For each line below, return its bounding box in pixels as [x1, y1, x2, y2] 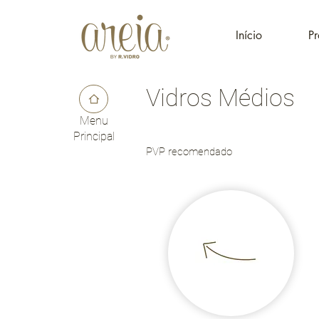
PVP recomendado [146, 145, 232, 158]
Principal [73, 130, 115, 143]
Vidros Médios [146, 83, 295, 112]
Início [236, 28, 262, 43]
